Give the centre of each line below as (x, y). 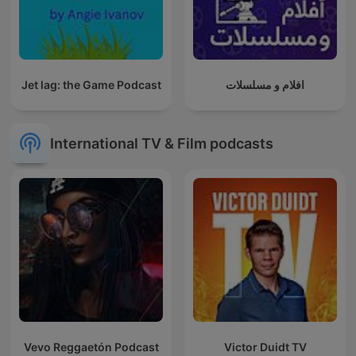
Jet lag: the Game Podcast (91, 85)
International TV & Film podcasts (162, 143)
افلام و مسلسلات (265, 85)
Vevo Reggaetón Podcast (91, 347)
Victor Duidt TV (265, 347)
